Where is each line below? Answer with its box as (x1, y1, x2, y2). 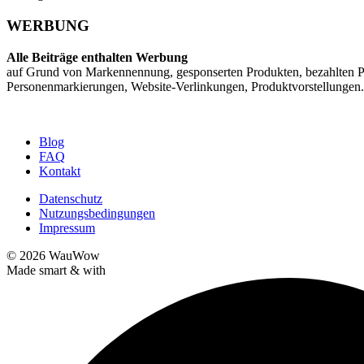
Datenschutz (39, 191, 102, 206)
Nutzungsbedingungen (39, 206, 155, 220)
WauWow (49, 248, 100, 262)
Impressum (39, 220, 95, 235)
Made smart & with (6, 262, 106, 277)
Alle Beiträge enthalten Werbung (6, 50, 188, 64)
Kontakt (39, 163, 80, 178)
